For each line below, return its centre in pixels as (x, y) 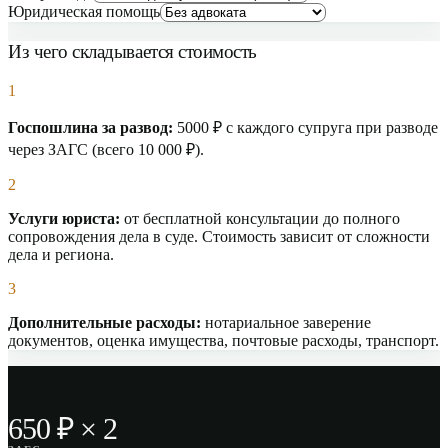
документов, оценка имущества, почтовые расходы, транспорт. (223, 340)
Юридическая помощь (84, 12)
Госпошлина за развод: (90, 127)
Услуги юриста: (64, 218)
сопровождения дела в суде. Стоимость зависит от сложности (219, 236)
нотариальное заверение (286, 322)
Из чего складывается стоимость (132, 51)
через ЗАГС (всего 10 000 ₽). (106, 149)
